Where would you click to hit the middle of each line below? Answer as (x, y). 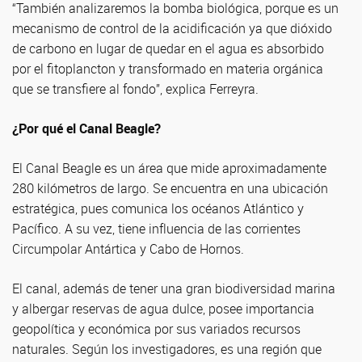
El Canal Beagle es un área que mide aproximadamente (169, 168)
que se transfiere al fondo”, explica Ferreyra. (135, 88)
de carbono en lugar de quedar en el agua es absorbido (168, 48)
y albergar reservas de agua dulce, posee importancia (163, 308)
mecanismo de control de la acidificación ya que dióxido (172, 28)
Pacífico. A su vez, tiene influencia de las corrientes (156, 228)
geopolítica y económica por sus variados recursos (156, 328)
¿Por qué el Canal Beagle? (86, 128)
